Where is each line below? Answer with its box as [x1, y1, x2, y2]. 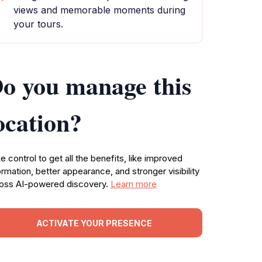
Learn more [111, 178, 157, 189]
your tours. [13, 18, 63, 30]
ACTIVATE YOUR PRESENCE [36, 218, 152, 228]
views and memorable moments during [13, 4, 185, 16]
